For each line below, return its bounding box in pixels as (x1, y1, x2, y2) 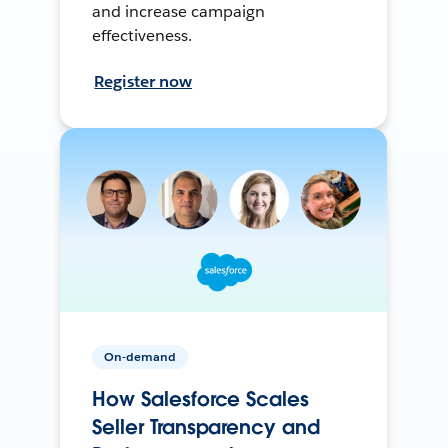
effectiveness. (92, 24, 193, 46)
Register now (94, 70, 193, 92)
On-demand (104, 347, 177, 365)
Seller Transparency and (92, 413, 320, 440)
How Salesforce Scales (92, 385, 309, 412)
